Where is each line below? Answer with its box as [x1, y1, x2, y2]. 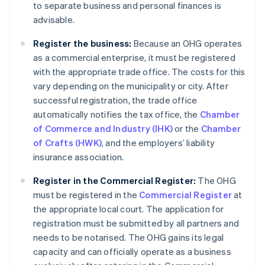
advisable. [33, 14, 75, 26]
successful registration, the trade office [33, 94, 198, 106]
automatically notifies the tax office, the [33, 108, 200, 121]
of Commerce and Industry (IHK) [33, 122, 173, 135]
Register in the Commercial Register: [33, 174, 196, 187]
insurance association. [33, 151, 124, 163]
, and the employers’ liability [102, 137, 215, 149]
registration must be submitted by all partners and [33, 217, 240, 230]
